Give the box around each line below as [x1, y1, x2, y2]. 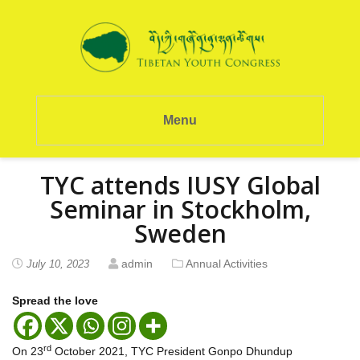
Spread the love [12, 293, 98, 307]
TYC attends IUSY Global [39, 168, 321, 202]
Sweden [133, 216, 227, 250]
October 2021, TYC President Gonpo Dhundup [51, 344, 292, 358]
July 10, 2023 [27, 257, 89, 270]
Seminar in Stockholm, [49, 192, 311, 226]
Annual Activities [186, 256, 268, 270]
